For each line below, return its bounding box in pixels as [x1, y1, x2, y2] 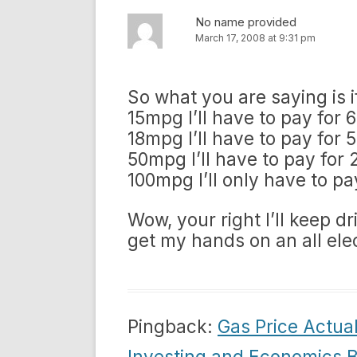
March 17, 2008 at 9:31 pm [195, 32, 316, 44]
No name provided [195, 14, 296, 29]
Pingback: [127, 316, 218, 337]
